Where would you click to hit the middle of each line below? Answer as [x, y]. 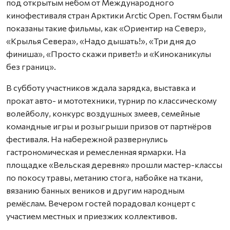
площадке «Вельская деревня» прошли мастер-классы [114, 164]
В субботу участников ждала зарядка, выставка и [101, 87]
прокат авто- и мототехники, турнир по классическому [111, 100]
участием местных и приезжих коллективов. [92, 216]
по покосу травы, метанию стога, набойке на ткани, [104, 177]
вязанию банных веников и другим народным [95, 190]
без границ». [31, 66]
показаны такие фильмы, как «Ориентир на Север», [106, 28]
